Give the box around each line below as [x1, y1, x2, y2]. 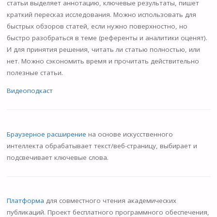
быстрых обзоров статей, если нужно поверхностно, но [6, 21, 187, 31]
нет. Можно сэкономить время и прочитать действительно [6, 56, 199, 65]
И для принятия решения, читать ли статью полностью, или [6, 45, 200, 54]
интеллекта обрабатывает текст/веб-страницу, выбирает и [6, 141, 197, 150]
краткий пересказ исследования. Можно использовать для [6, 10, 196, 19]
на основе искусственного [86, 129, 173, 139]
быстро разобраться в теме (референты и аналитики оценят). [6, 33, 207, 42]
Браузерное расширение [6, 129, 86, 139]
